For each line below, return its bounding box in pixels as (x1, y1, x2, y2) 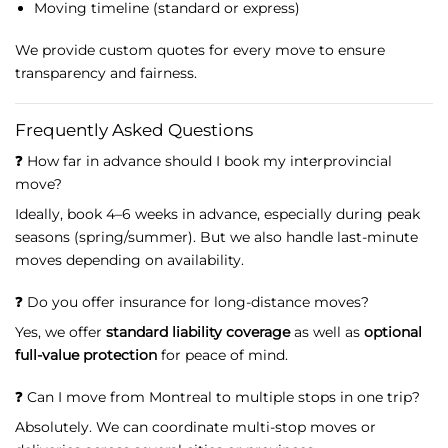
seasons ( (15, 228, 79, 247)
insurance (119, 292, 190, 311)
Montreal (149, 387, 216, 406)
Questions (168, 119, 253, 141)
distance (251, 292, 314, 311)
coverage (226, 323, 290, 342)
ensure (338, 40, 385, 59)
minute (367, 228, 418, 247)
